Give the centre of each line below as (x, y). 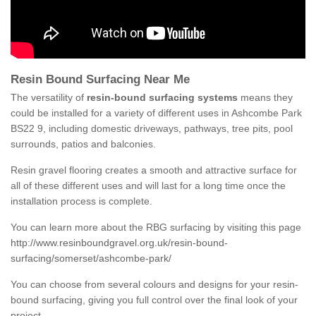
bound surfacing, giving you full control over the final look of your (154, 300)
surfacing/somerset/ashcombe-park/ (91, 259)
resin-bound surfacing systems (162, 98)
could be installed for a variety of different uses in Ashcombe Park (156, 113)
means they (265, 98)
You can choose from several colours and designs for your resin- (154, 285)
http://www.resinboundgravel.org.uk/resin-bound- (119, 243)
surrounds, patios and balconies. (83, 144)
